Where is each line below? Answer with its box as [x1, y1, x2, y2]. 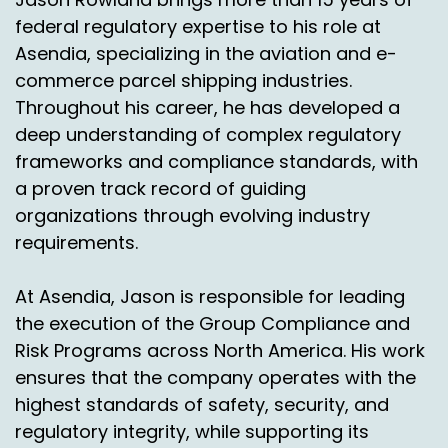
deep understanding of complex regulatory [15, 121, 401, 147]
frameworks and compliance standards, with [15, 148, 418, 174]
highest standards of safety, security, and [15, 391, 389, 417]
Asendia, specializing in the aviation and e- [15, 40, 397, 66]
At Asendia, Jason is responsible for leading [15, 283, 405, 309]
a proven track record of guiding [15, 175, 306, 201]
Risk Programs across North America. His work [15, 337, 425, 363]
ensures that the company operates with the [15, 364, 416, 390]
